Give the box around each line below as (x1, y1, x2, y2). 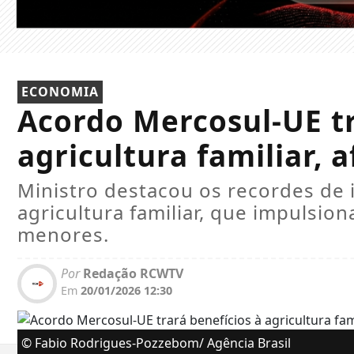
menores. (17, 221, 109, 248)
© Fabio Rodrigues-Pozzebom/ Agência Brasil (21, 334, 291, 352)
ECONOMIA (21, 83, 99, 101)
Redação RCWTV (80, 265, 183, 283)
